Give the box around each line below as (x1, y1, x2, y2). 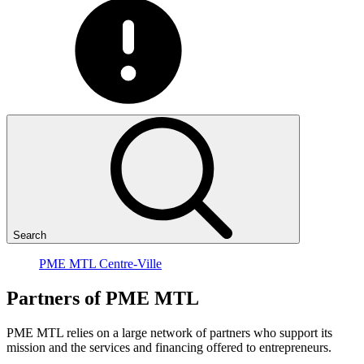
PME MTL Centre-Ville (39, 257, 162, 271)
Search (13, 229, 46, 241)
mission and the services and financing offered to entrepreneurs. (6, 340, 331, 354)
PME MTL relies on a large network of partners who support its (6, 325, 332, 340)
